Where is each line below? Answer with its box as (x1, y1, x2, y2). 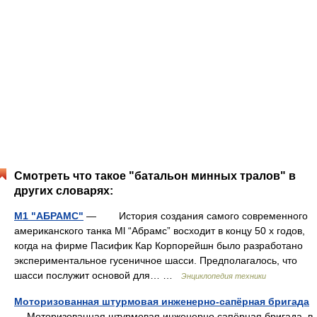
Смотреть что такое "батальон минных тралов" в (14, 170, 296, 182)
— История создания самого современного (83, 210, 308, 221)
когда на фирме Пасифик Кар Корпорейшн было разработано (14, 240, 303, 251)
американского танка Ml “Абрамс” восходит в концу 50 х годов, (14, 225, 305, 236)
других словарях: (14, 185, 113, 197)
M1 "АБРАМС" (14, 210, 83, 221)
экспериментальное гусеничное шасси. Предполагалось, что (14, 255, 297, 266)
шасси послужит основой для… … (14, 270, 181, 281)
